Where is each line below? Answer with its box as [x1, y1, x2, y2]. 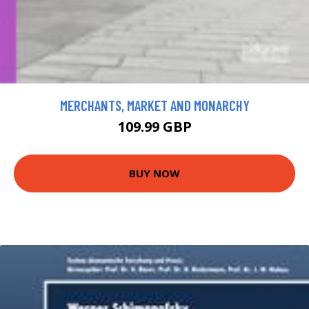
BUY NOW [129, 166, 180, 181]
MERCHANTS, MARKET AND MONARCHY [59, 96, 250, 114]
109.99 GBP [117, 117, 192, 136]
